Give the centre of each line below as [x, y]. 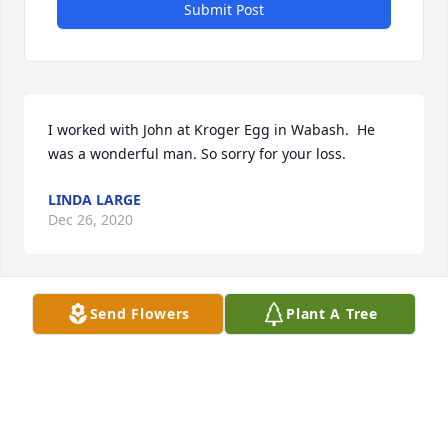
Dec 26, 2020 [90, 220]
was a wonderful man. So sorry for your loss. [197, 154]
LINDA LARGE [94, 200]
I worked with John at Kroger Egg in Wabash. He [211, 130]
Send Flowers [140, 313]
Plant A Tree [332, 313]
